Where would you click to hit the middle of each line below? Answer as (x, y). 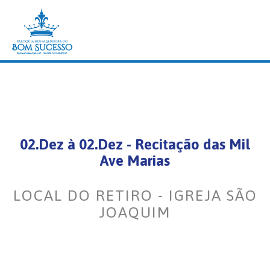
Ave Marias (135, 161)
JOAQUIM (135, 212)
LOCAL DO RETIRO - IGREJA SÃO (135, 195)
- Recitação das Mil (187, 144)
